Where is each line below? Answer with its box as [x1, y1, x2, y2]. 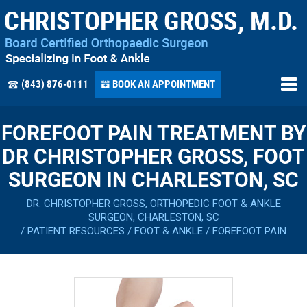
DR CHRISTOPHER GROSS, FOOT [2, 145, 305, 169]
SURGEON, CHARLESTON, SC [88, 211, 219, 223]
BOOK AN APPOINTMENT [112, 78, 215, 90]
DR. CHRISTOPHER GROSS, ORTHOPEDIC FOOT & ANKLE [26, 197, 281, 210]
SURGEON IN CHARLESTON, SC [8, 168, 299, 192]
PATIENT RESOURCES [27, 225, 125, 237]
